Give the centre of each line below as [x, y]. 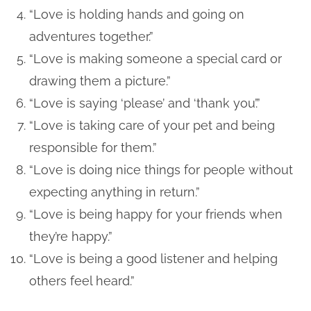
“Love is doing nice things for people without [161, 169]
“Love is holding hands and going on [137, 14]
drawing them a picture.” [100, 81]
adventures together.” [92, 36]
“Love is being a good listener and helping [154, 258]
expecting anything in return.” [115, 192]
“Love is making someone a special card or [156, 58]
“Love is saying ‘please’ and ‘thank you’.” [145, 103]
